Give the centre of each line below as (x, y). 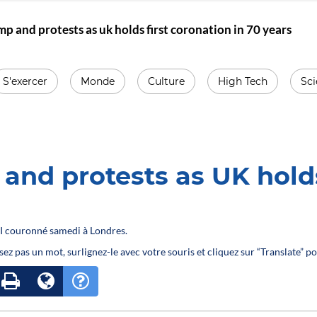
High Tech (243, 81)
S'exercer (25, 81)
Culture (167, 81)
